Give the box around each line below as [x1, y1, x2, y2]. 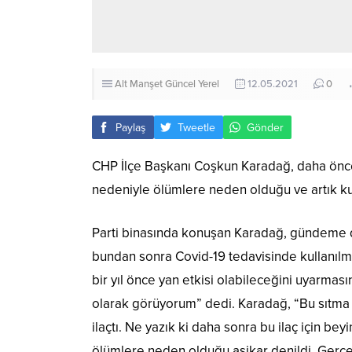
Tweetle [178, 120, 215, 134]
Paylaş [115, 120, 146, 134]
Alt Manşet [115, 78, 163, 91]
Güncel [165, 78, 196, 91]
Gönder [247, 120, 284, 134]
